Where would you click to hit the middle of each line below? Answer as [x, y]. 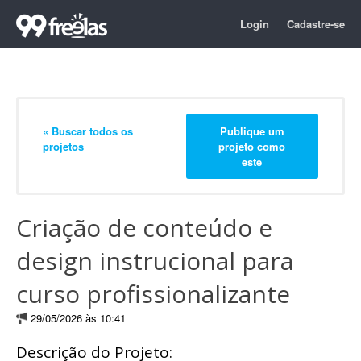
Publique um [252, 131]
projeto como [252, 146]
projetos [63, 146]
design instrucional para [155, 261]
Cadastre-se [316, 24]
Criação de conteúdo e [144, 228]
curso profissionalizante [153, 294]
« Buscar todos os [88, 131]
